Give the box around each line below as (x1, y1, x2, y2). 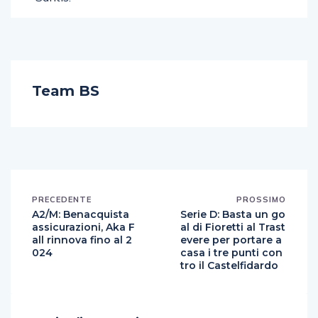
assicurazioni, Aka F (32, 221, 135, 234)
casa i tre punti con (180, 246, 283, 259)
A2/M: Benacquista (32, 208, 129, 221)
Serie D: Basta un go (180, 208, 285, 221)
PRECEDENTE (32, 194, 92, 204)
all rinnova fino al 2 (32, 234, 132, 246)
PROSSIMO (236, 194, 286, 204)
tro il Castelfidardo (180, 259, 278, 272)
